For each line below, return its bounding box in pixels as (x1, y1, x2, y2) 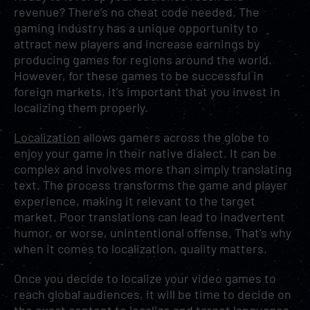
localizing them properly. (14, 100, 151, 115)
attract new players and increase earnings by (14, 36, 259, 51)
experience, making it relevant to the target (14, 193, 255, 208)
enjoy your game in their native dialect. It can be (14, 145, 277, 161)
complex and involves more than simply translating (14, 161, 292, 176)
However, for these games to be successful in (14, 68, 264, 83)
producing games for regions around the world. (14, 52, 272, 67)
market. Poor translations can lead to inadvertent (14, 209, 285, 224)
